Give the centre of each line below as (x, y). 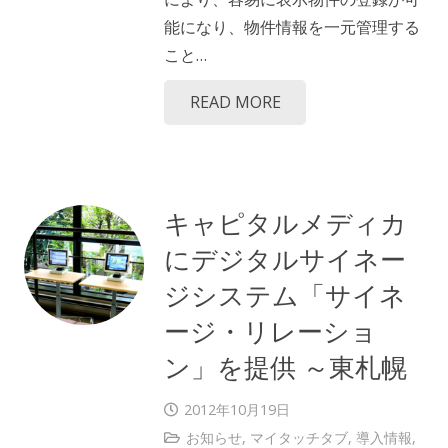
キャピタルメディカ (285, 222)
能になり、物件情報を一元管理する (292, 27)
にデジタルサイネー (285, 258)
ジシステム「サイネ (285, 294)
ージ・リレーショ (270, 330)
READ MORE (235, 102)
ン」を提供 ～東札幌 (285, 366)
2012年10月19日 (236, 410)
